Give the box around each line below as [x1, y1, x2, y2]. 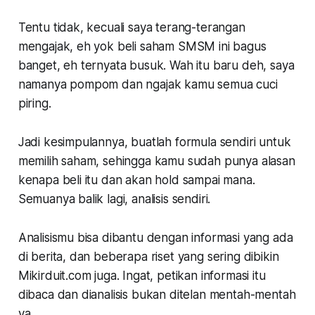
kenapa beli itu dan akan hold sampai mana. [18, 172, 255, 187]
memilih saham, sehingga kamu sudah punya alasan [18, 153, 295, 168]
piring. [18, 96, 51, 110]
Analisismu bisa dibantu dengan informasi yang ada [18, 230, 293, 245]
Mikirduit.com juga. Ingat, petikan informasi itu [18, 268, 266, 283]
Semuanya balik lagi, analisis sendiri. [18, 191, 211, 206]
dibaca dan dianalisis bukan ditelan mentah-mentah [18, 287, 296, 302]
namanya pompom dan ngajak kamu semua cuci [18, 77, 278, 91]
